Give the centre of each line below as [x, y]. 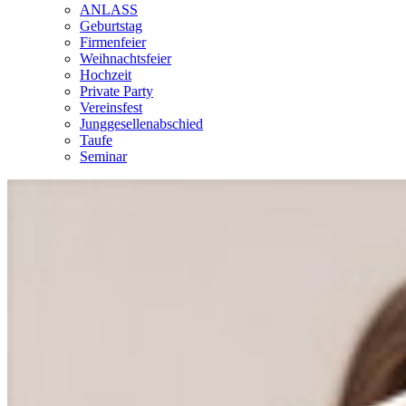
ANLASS [109, 10]
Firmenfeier [113, 42]
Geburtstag [111, 26]
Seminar [103, 156]
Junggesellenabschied [141, 124]
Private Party [116, 91]
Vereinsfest [111, 107]
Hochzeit [106, 75]
